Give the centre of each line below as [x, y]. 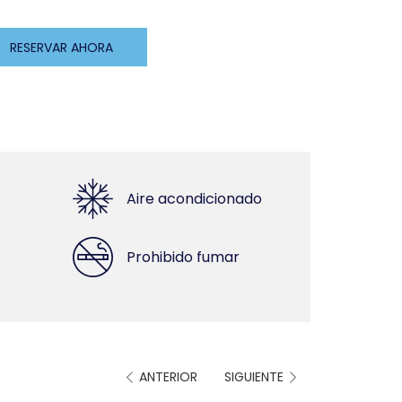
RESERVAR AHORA [61, 48]
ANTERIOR [168, 377]
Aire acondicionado [194, 198]
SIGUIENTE [254, 377]
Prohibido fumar [183, 257]
